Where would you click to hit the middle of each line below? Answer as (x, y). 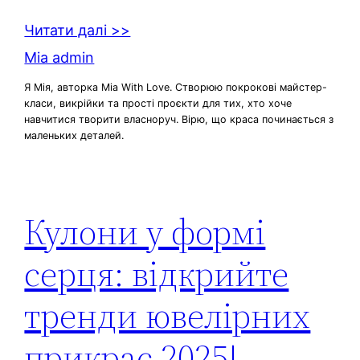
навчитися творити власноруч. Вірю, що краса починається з (179, 119)
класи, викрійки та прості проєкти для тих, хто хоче (158, 103)
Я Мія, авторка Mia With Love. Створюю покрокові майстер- (176, 87)
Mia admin (59, 58)
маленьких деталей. (74, 135)
